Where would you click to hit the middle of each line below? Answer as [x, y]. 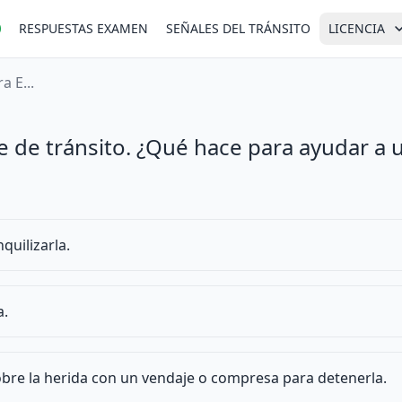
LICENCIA [357, 28]
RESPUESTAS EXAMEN [83, 28]
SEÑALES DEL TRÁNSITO [238, 28]
